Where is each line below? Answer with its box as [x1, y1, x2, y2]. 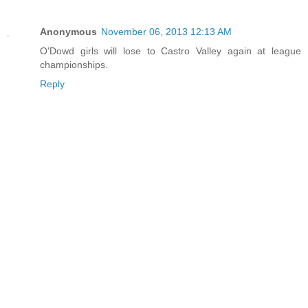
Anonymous [40, 26, 97, 38]
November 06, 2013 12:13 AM [101, 26, 232, 38]
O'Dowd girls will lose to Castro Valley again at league [40, 45, 301, 57]
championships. [40, 59, 108, 71]
